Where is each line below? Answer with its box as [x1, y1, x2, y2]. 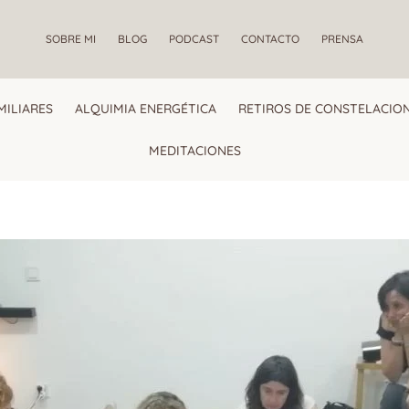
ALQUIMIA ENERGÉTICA [75, 100, 217, 117]
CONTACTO [241, 32, 299, 46]
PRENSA [321, 32, 363, 46]
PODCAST [169, 32, 219, 46]
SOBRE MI [46, 32, 96, 46]
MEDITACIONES [149, 142, 242, 159]
